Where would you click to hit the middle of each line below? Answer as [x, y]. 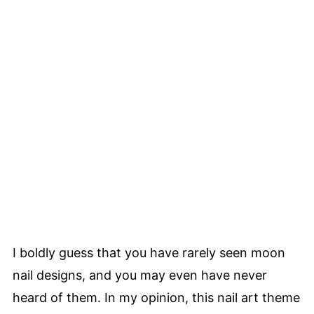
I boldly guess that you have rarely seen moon [149, 253]
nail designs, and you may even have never [140, 275]
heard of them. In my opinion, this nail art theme [156, 298]
